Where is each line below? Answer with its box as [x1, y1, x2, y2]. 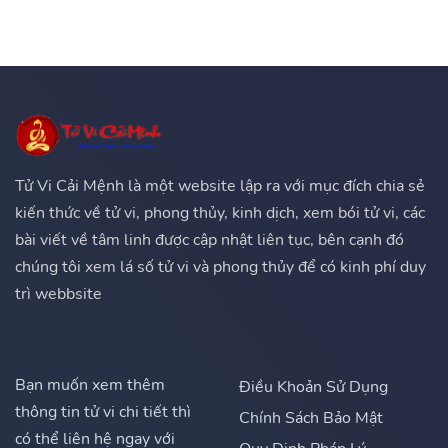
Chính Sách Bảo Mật [239, 407, 383, 430]
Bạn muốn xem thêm [15, 374, 165, 397]
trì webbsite [15, 283, 102, 306]
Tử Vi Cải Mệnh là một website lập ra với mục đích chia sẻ [15, 175, 425, 198]
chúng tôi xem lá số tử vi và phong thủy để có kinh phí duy [15, 256, 426, 279]
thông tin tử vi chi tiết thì [15, 401, 191, 424]
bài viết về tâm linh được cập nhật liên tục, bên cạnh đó [15, 229, 404, 252]
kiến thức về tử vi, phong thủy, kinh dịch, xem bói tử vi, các [15, 202, 425, 225]
